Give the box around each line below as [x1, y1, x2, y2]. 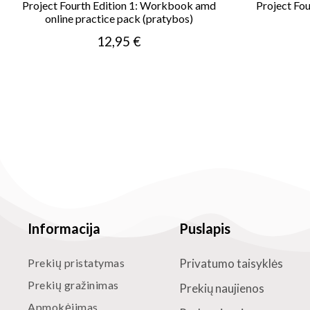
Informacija [28, 220, 100, 237]
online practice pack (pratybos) [44, 12, 193, 25]
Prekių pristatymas [28, 256, 125, 269]
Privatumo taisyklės [179, 256, 284, 271]
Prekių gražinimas [28, 278, 119, 291]
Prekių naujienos [179, 281, 265, 295]
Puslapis [179, 220, 231, 237]
